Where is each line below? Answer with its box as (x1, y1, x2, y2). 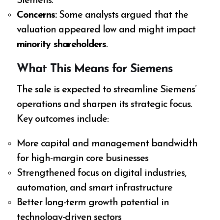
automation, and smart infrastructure (17, 183, 173, 193)
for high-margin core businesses (17, 154, 149, 164)
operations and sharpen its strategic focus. (17, 100, 192, 110)
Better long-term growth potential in (17, 198, 169, 208)
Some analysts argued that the (56, 10, 189, 20)
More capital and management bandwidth (17, 139, 198, 149)
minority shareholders (17, 39, 107, 50)
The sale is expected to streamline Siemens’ (17, 85, 197, 95)
